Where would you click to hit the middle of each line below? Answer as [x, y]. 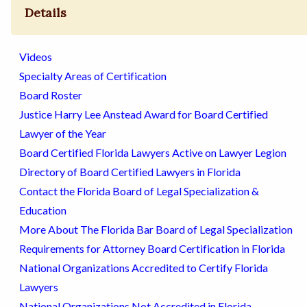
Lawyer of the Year [63, 134]
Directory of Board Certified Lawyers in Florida [130, 172]
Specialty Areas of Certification [93, 76]
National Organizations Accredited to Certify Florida [144, 268]
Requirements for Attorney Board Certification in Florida [152, 249]
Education [43, 210]
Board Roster [51, 95]
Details [46, 13]
